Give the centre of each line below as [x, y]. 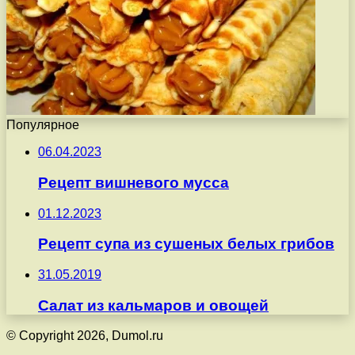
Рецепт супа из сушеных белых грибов [186, 244]
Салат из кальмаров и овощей [153, 305]
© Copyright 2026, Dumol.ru [85, 336]
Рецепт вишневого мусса [134, 182]
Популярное [43, 125]
